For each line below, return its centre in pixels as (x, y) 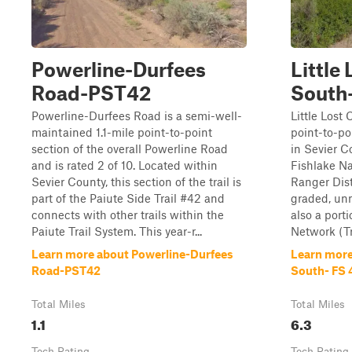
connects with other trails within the (128, 214)
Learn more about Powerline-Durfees (132, 254)
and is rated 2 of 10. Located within (125, 165)
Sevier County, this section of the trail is (136, 181)
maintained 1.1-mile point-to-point (122, 132)
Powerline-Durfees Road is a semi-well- (137, 115)
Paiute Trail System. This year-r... (117, 231)
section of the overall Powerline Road (130, 148)
